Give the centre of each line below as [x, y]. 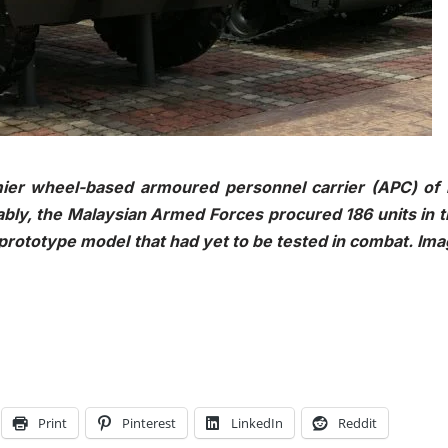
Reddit [357, 423]
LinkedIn [257, 423]
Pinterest [149, 423]
